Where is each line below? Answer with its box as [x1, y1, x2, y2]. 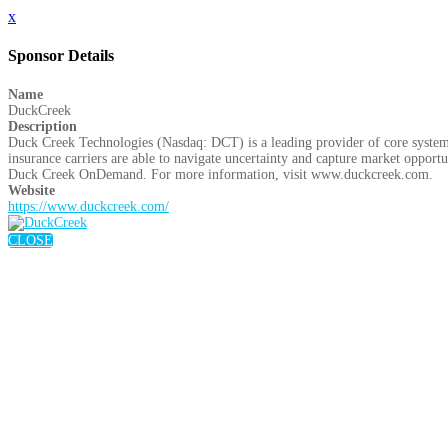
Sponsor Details [8, 47, 114, 65]
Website [8, 182, 55, 198]
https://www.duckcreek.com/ [8, 198, 169, 214]
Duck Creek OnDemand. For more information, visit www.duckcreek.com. [8, 166, 433, 182]
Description [8, 118, 77, 134]
